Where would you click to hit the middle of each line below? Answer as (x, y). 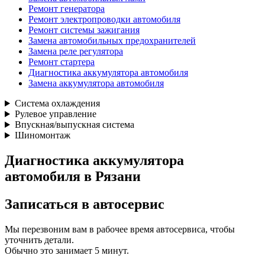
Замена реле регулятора (76, 51)
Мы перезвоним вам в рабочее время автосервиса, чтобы (120, 229)
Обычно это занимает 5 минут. (67, 250)
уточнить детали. (39, 240)
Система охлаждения (57, 104)
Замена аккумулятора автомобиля (96, 83)
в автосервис (121, 204)
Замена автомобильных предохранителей (112, 41)
